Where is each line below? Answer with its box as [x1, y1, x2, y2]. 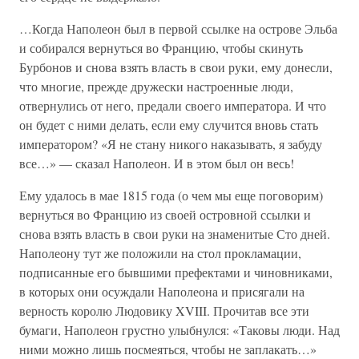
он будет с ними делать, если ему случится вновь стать [19, 116, 318, 133]
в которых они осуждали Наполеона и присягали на [19, 283, 305, 300]
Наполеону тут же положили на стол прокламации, [19, 244, 301, 261]
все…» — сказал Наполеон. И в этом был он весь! [19, 155, 294, 171]
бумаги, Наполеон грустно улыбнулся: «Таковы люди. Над [19, 321, 340, 338]
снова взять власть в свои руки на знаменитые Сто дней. [19, 225, 330, 242]
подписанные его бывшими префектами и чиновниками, [19, 264, 333, 280]
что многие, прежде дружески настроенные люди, [19, 78, 293, 95]
